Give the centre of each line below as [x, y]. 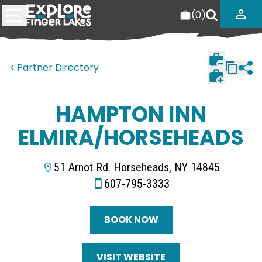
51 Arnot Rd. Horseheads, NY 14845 [137, 167]
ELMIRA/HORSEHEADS [131, 138]
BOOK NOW [131, 220]
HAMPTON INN [131, 114]
